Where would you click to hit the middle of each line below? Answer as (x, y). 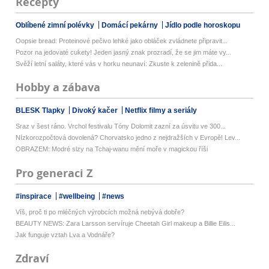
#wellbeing (78, 196)
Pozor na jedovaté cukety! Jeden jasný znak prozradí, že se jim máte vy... (124, 53)
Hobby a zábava (58, 88)
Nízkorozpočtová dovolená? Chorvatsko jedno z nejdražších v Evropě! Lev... (128, 138)
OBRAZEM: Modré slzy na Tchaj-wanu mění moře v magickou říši (112, 149)
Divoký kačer (96, 111)
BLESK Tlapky (41, 111)
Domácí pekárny (131, 26)
